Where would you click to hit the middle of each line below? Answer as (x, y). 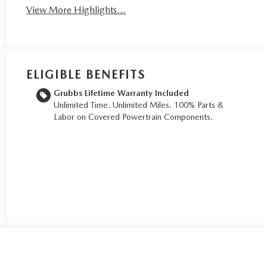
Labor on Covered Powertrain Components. (133, 117)
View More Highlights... (76, 10)
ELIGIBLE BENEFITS (86, 74)
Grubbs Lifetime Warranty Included (122, 93)
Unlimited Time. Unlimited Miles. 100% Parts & (139, 105)
